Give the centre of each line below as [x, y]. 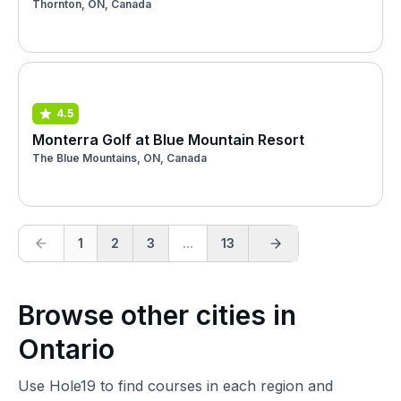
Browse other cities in [157, 315]
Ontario [66, 349]
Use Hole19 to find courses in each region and [175, 386]
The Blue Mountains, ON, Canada [119, 158]
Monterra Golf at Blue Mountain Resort [168, 139]
